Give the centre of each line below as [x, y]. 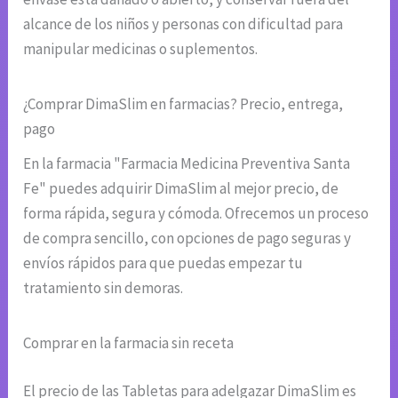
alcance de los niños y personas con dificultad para [183, 24]
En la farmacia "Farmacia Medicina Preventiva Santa [187, 164]
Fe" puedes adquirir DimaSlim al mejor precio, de [181, 189]
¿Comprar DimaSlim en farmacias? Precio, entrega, [183, 103]
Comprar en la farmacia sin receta [129, 343]
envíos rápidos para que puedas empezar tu [163, 263]
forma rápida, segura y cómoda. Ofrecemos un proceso [196, 214]
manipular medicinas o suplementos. [141, 48]
